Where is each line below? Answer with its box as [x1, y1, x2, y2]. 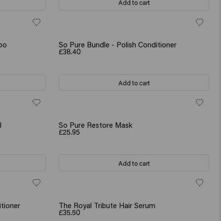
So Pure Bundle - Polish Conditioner [59, 39, 177, 49]
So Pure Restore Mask [59, 119, 133, 130]
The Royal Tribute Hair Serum [59, 200, 156, 210]
